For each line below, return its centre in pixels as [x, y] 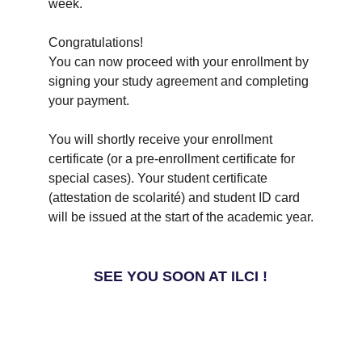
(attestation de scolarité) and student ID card [176, 198]
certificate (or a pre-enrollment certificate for [173, 159]
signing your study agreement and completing [180, 81]
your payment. [89, 101]
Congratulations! [97, 42]
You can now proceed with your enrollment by [180, 62]
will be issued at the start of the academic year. [181, 217]
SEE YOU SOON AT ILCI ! [181, 276]
